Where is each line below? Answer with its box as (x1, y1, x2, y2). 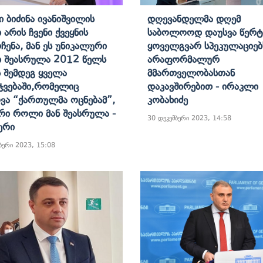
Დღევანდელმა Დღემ (147, 12, 241, 25)
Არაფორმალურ (147, 53, 220, 65)
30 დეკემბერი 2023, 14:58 (147, 113, 231, 122)
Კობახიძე (147, 93, 188, 106)
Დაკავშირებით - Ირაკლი (147, 80, 258, 92)
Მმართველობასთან (147, 66, 235, 79)
